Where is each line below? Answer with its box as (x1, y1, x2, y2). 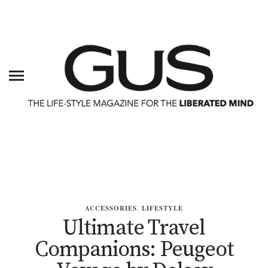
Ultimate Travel (63, 215, 205, 242)
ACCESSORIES (85, 203, 137, 214)
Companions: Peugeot (34, 236, 234, 264)
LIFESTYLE (142, 203, 183, 214)
